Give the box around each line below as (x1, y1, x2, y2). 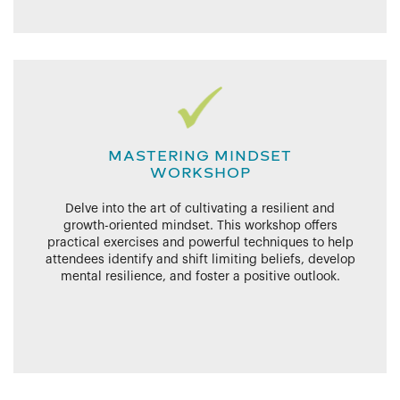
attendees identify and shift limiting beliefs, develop (45, 254, 355, 267)
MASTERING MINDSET (108, 147, 292, 165)
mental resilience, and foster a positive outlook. (60, 271, 340, 284)
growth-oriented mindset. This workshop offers (62, 220, 337, 233)
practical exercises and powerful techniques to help (46, 237, 354, 250)
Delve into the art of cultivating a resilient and (65, 203, 335, 216)
